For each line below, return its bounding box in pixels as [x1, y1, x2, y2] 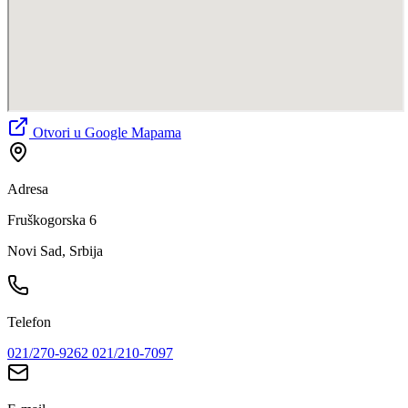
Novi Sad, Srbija [7, 242, 103, 259]
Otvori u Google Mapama [29, 124, 181, 140]
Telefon [7, 313, 51, 330]
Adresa [7, 180, 48, 197]
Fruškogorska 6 [7, 211, 97, 228]
